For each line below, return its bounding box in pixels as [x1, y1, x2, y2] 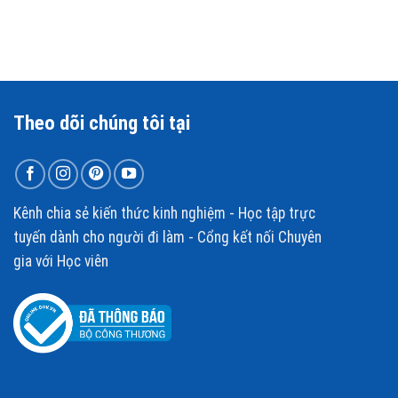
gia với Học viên [13, 251, 109, 270]
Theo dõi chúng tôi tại [13, 110, 191, 135]
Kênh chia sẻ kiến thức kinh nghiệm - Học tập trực [13, 203, 316, 222]
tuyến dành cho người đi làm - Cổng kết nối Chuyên [13, 227, 322, 246]
